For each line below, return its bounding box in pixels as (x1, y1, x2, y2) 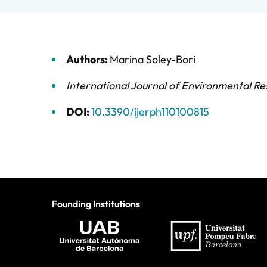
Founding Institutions (52, 198, 140, 210)
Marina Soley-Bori (110, 52, 195, 66)
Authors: (66, 52, 110, 66)
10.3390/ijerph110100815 (91, 105, 209, 119)
